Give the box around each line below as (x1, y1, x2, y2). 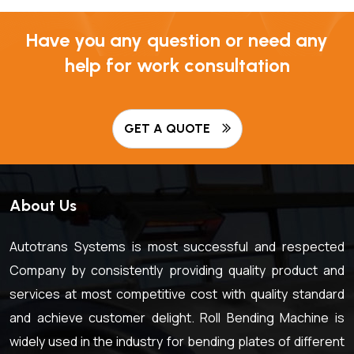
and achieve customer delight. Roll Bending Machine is (9, 308, 345, 326)
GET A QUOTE (123, 120, 210, 136)
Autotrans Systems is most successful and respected (9, 237, 345, 255)
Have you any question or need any (26, 28, 328, 51)
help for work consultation (64, 53, 290, 77)
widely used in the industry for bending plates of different (9, 332, 345, 350)
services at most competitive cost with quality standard (9, 284, 345, 303)
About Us (9, 195, 77, 215)
